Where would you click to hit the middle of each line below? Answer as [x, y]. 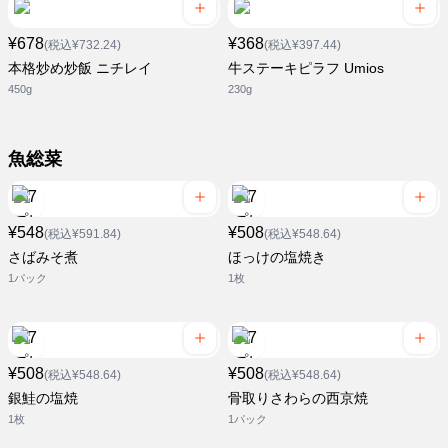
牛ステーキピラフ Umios [306, 68]
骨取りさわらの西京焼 [298, 398]
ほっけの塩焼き [277, 257]
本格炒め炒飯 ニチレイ [80, 68]
